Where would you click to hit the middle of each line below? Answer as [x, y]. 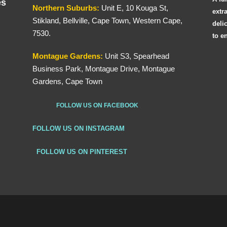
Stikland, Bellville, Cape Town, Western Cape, [107, 20]
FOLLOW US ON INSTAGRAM [79, 128]
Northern [49, 8]
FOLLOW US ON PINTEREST [80, 152]
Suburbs [82, 8]
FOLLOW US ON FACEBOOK [97, 106]
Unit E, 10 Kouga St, [135, 8]
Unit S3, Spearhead [137, 56]
